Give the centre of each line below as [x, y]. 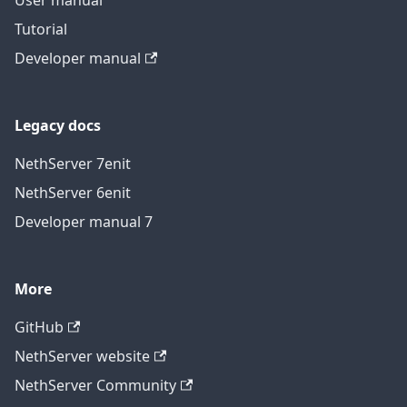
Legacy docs [58, 125]
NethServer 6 [60, 193]
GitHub [39, 327]
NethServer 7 [60, 164]
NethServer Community [95, 385]
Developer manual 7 [84, 222]
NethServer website [82, 356]
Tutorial [41, 29]
